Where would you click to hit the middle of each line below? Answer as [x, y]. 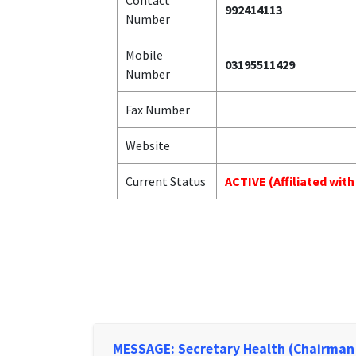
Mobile [144, 55]
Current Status [166, 181]
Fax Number [158, 110]
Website [148, 145]
